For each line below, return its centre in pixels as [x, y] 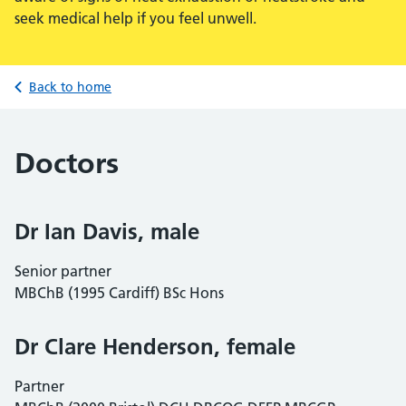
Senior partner [63, 271]
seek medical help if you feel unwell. [135, 18]
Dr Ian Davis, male [107, 232]
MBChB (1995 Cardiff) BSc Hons [119, 293]
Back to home [70, 87]
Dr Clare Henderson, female [155, 347]
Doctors [67, 163]
